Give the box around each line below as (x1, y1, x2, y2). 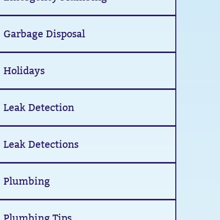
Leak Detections (3, 138, 79, 150)
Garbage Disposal (3, 28, 85, 40)
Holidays (3, 65, 45, 77)
